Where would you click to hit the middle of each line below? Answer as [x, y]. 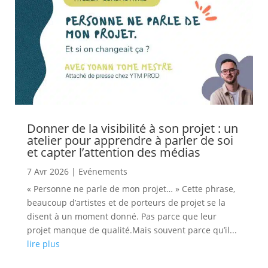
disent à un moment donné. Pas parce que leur [121, 217]
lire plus [43, 244]
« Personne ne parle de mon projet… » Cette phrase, [131, 189]
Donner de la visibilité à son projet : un [132, 129]
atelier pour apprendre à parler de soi [130, 141]
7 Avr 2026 [48, 172]
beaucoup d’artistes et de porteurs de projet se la [126, 203]
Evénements [103, 172]
